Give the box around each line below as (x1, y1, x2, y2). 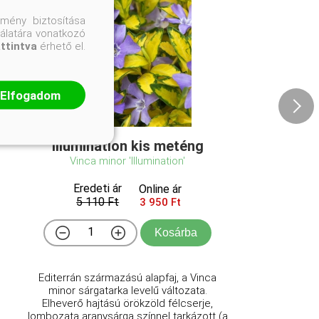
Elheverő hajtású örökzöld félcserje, (42, 296, 214, 310)
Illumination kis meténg (51, 137, 204, 155)
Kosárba (155, 226, 198, 239)
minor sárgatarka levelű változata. (48, 283, 207, 297)
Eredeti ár (73, 181, 122, 195)
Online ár (139, 182, 182, 196)
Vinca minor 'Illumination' (70, 154, 186, 167)
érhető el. (37, 39, 85, 53)
